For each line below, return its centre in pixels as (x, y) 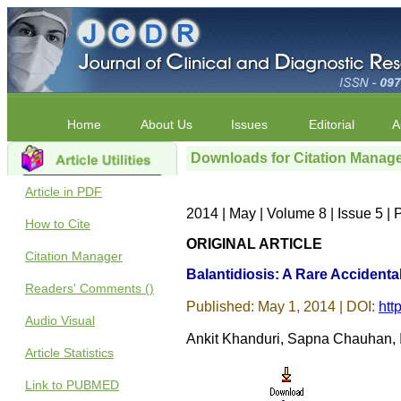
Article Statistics (69, 353)
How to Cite (58, 224)
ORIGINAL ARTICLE (254, 244)
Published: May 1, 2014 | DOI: (281, 307)
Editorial (331, 124)
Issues (249, 124)
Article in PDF (64, 192)
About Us (166, 124)
